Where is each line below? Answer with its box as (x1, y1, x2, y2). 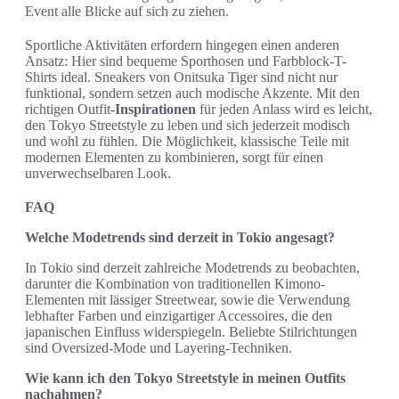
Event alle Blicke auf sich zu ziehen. (25, 3, 229, 19)
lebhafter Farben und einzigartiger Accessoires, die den (25, 307, 332, 323)
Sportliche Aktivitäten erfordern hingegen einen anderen (25, 37, 339, 53)
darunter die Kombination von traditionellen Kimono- (25, 275, 325, 291)
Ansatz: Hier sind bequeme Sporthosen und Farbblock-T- (25, 53, 346, 69)
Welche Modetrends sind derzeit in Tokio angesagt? (25, 229, 335, 245)
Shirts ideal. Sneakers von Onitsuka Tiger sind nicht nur (25, 69, 338, 85)
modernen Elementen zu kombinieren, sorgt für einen (25, 149, 323, 165)
